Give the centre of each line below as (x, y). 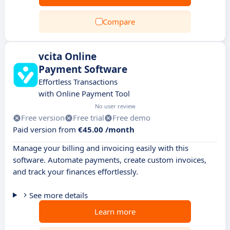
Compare (119, 22)
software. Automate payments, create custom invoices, (110, 160)
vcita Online (68, 56)
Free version (43, 118)
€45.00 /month (106, 129)
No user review (115, 106)
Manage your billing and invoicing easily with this (101, 148)
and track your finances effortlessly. (75, 171)
